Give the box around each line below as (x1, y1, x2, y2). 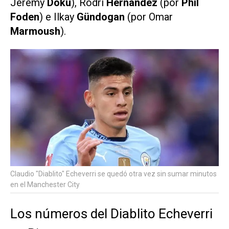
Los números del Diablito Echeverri (10, 206, 213, 222)
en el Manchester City (10, 180, 80, 189)
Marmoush (10, 25, 60, 38)
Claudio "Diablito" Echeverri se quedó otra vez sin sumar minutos (10, 170, 217, 178)
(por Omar (127, 11, 173, 24)
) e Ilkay (39, 11, 77, 24)
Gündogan (77, 11, 127, 24)
